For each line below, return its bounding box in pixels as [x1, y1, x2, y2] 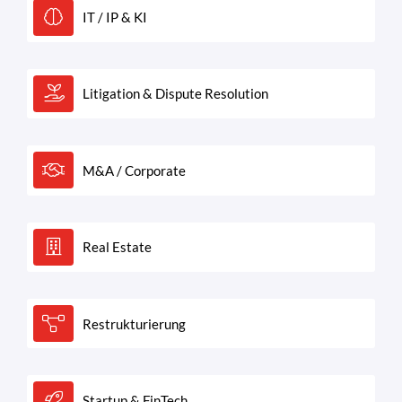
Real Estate [83, 239, 153, 256]
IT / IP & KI [83, 9, 148, 26]
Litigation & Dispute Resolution [83, 85, 269, 102]
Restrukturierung [83, 315, 187, 332]
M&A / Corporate [83, 162, 187, 179]
